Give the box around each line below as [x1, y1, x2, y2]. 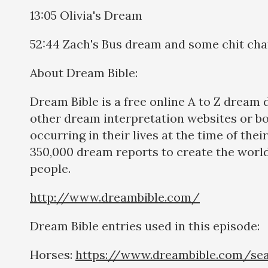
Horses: [30, 246, 75, 262]
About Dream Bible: [30, 65, 138, 80]
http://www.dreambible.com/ [30, 189, 200, 205]
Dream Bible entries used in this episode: [30, 218, 260, 233]
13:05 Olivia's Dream [30, 7, 142, 23]
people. [30, 160, 71, 176]
